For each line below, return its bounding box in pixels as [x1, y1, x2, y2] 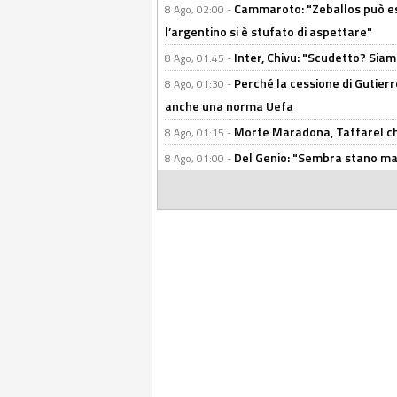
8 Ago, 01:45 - [165, 50, 234, 66]
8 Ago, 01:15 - [165, 124, 234, 141]
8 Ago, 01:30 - [165, 75, 234, 92]
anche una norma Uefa [165, 97, 293, 115]
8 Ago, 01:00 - [165, 150, 234, 167]
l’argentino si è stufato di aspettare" [165, 22, 372, 41]
